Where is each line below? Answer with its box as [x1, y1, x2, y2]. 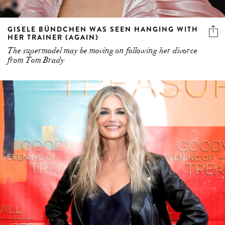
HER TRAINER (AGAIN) [8, 32, 99, 42]
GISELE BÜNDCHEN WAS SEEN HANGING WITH [8, 24, 198, 34]
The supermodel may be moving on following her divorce [8, 45, 197, 56]
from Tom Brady [8, 55, 64, 65]
